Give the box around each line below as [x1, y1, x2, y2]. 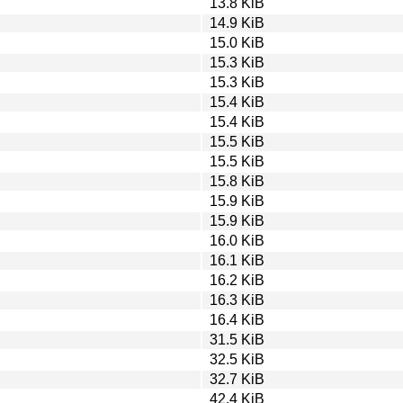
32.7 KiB [210, 371, 264, 387]
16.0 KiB [210, 232, 264, 248]
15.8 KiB [210, 173, 264, 189]
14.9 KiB [210, 14, 264, 31]
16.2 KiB [210, 272, 264, 288]
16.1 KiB [210, 252, 264, 268]
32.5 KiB [210, 351, 264, 367]
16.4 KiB [210, 311, 264, 327]
